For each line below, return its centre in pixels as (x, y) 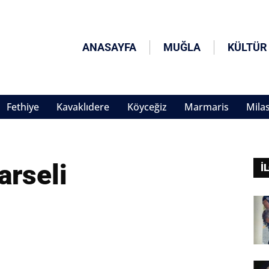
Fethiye (23, 107)
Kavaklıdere (83, 107)
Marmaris (206, 107)
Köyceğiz (147, 107)
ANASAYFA (110, 47)
